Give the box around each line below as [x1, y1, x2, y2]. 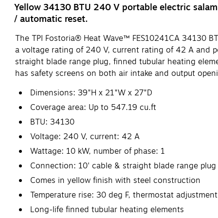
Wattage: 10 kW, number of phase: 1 [30, 145, 165, 157]
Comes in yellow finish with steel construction [30, 174, 200, 186]
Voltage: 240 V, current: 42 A [30, 130, 140, 143]
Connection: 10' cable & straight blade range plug [30, 160, 216, 172]
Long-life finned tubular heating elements [30, 203, 184, 216]
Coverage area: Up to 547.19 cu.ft [30, 101, 156, 113]
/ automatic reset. [14, 12, 88, 26]
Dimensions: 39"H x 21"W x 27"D [30, 87, 152, 99]
